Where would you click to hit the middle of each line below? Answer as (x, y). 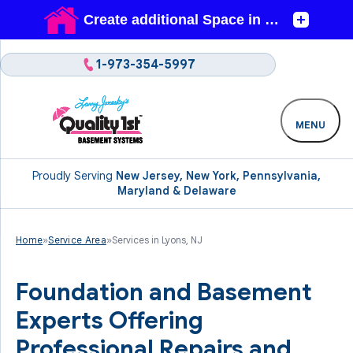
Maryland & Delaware (176, 191)
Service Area (77, 240)
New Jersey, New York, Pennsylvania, (218, 176)
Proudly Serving (74, 176)
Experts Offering (110, 321)
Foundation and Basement (164, 292)
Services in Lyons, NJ (157, 240)
